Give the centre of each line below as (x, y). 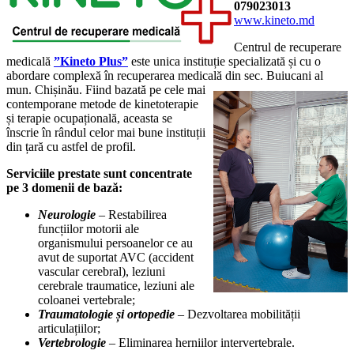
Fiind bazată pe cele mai (144, 89)
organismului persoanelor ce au (115, 243)
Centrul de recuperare (288, 47)
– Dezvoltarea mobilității (237, 314)
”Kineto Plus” (91, 61)
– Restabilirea (131, 214)
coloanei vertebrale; (87, 299)
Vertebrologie (72, 342)
